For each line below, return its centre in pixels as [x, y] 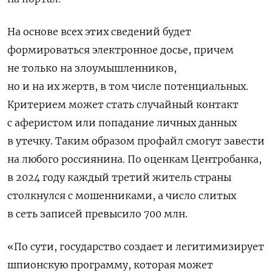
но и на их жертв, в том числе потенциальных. [128, 86]
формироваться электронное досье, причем [121, 49]
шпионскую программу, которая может [110, 264]
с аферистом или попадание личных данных [122, 122]
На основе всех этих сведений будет [99, 31]
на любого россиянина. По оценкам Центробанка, [134, 159]
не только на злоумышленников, [92, 68]
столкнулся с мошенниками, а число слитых [122, 195]
